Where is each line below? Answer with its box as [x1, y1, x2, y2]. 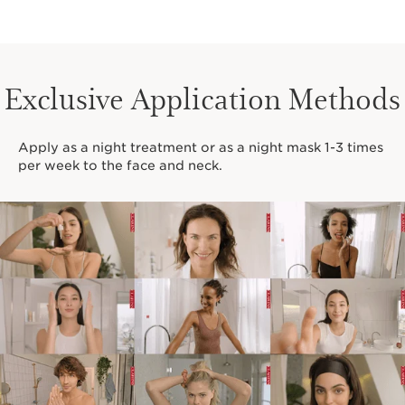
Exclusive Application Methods [5, 77, 400, 118]
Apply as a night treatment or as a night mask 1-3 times [18, 140, 383, 155]
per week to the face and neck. [18, 158, 222, 174]
